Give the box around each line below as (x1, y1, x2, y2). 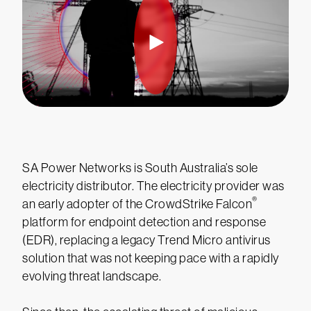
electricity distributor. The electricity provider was (22, 179, 285, 193)
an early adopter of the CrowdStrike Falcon (22, 197, 252, 211)
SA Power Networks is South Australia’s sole (22, 161, 258, 175)
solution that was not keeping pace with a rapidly (22, 251, 279, 265)
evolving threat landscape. (22, 269, 161, 283)
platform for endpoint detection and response (22, 215, 266, 229)
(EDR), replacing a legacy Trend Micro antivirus (22, 233, 271, 247)
